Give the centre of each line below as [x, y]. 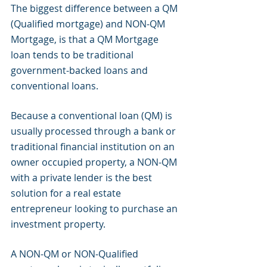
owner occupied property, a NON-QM [95, 162]
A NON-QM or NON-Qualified [76, 254]
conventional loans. [55, 86]
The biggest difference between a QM [95, 8]
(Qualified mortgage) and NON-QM [89, 24]
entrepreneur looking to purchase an [95, 209]
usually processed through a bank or [94, 131]
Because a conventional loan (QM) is [93, 116]
